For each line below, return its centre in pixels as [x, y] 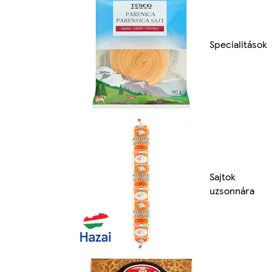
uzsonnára [232, 191]
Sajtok [223, 177]
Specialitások [238, 44]
